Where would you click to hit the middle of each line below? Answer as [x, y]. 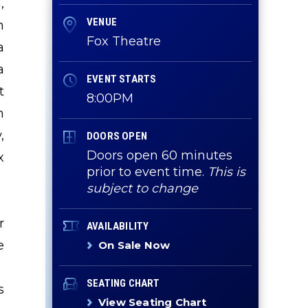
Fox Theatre [124, 41]
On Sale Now [134, 245]
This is [227, 172]
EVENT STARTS [122, 79]
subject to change [142, 188]
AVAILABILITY [118, 226]
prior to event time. [147, 172]
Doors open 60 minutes [159, 155]
